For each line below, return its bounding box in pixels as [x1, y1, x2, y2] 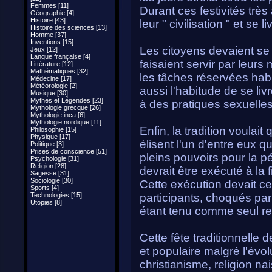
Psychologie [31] [30, 155, 79, 162]
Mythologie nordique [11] [30, 118, 101, 126]
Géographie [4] [30, 9, 74, 16]
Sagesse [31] [30, 169, 69, 177]
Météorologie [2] [30, 82, 77, 89]
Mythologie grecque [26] [30, 104, 101, 111]
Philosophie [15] [30, 126, 76, 133]
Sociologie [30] [30, 177, 73, 184]
